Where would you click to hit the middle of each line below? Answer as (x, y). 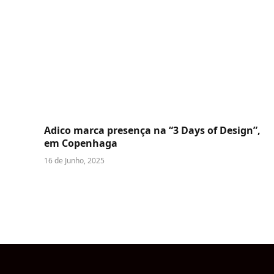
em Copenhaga (81, 143)
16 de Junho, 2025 (74, 161)
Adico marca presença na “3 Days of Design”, (152, 131)
